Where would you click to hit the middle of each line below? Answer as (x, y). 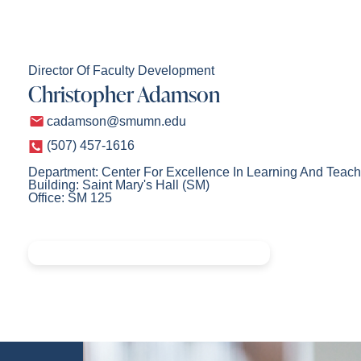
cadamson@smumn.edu (116, 121)
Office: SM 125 (70, 198)
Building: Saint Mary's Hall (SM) (118, 185)
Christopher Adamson (124, 94)
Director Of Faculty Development (121, 71)
